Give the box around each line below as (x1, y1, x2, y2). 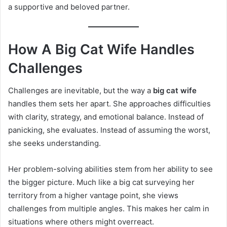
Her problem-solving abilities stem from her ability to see (8, 164, 213, 174)
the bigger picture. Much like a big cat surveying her (8, 177, 195, 187)
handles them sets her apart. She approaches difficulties (8, 99, 211, 109)
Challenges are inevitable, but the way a (8, 86, 153, 96)
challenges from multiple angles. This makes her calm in (8, 204, 209, 214)
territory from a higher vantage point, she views (8, 191, 178, 201)
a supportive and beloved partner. (8, 2, 130, 12)
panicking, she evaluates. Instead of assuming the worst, (8, 125, 210, 135)
